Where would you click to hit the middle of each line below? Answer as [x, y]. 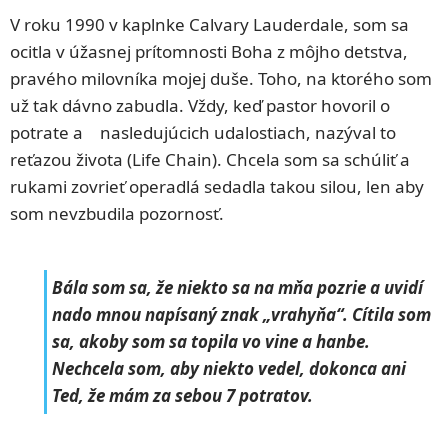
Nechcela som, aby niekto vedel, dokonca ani [229, 369]
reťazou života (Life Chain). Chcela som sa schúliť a [210, 159]
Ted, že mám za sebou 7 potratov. [182, 396]
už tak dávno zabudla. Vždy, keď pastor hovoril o [200, 105]
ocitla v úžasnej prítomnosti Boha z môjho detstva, [209, 51]
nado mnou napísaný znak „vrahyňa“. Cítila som [241, 315]
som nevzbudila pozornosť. [117, 213]
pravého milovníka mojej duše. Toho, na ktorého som [221, 78]
